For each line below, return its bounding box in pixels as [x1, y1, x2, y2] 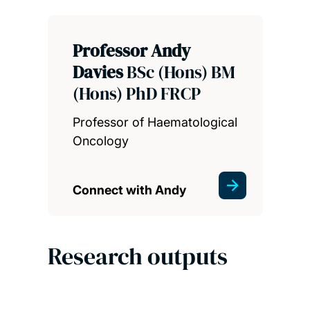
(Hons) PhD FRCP [72, 81, 201, 105]
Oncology [72, 133, 129, 148]
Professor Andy [72, 38, 190, 62]
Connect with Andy [72, 182, 186, 197]
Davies [72, 60, 127, 84]
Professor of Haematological [72, 114, 237, 129]
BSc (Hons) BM [126, 60, 235, 84]
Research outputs [47, 239, 228, 272]
